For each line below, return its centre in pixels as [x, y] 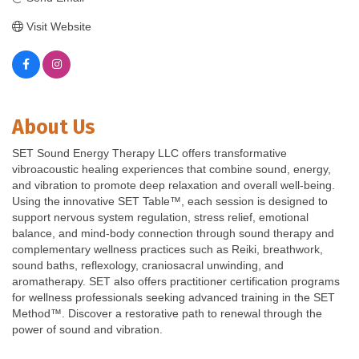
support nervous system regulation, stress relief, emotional [160, 218]
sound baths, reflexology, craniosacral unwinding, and [148, 266]
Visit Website [58, 27]
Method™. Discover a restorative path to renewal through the [167, 314]
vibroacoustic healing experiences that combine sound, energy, [171, 169]
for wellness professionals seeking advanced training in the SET [173, 298]
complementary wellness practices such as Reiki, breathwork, [167, 250]
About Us [54, 128]
